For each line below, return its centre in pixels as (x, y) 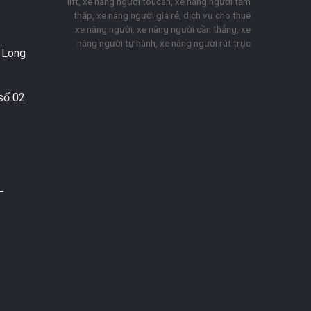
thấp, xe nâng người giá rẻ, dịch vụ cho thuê (162, 16)
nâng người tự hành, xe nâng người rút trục (164, 43)
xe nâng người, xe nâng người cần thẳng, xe (163, 30)
